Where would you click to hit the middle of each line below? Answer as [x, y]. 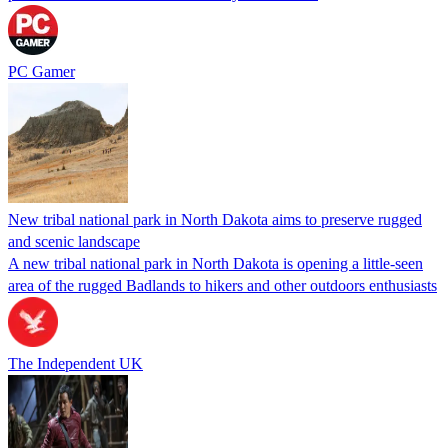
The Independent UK [75, 363]
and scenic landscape [74, 241]
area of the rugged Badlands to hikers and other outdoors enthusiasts [222, 285]
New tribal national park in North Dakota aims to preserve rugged [215, 219]
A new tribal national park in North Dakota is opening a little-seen [215, 263]
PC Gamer [41, 71]
